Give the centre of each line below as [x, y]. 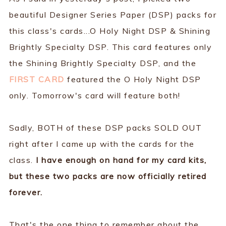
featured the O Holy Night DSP [133, 79]
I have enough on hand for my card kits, [121, 160]
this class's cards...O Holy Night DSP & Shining [110, 31]
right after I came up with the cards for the [102, 144]
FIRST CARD [37, 79]
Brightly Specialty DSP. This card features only [110, 47]
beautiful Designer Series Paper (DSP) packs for [113, 14]
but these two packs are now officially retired [108, 176]
